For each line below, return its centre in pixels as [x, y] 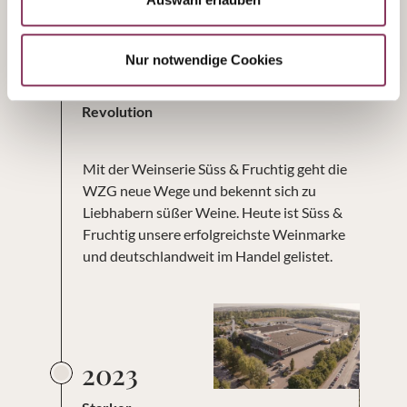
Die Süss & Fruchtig [144, 89]
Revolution [118, 111]
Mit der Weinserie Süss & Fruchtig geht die [214, 169]
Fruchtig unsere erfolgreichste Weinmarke [213, 234]
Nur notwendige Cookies [203, 59]
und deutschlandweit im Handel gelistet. [207, 256]
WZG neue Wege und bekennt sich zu [199, 190]
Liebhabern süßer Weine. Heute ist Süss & [212, 212]
